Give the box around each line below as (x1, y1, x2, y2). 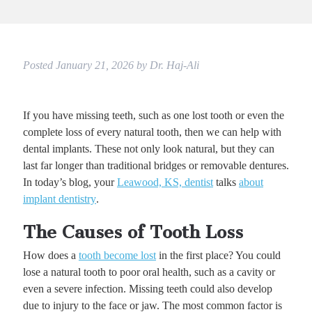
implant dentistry (22, 193, 96, 205)
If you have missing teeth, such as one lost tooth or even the (22, 109, 284, 122)
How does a (22, 249, 79, 262)
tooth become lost (78, 249, 156, 262)
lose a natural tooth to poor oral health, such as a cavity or (22, 266, 275, 279)
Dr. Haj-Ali (149, 59, 199, 72)
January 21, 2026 (55, 59, 134, 72)
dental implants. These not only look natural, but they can (22, 143, 274, 155)
